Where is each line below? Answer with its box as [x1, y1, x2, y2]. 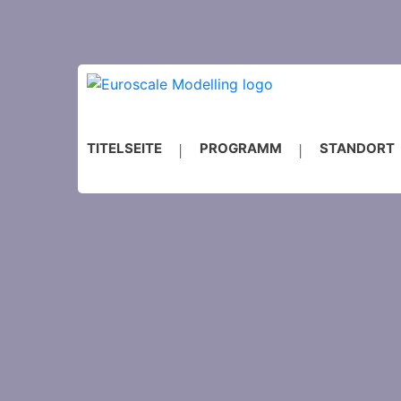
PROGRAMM [200, 140, 282, 157]
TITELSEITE [87, 140, 162, 157]
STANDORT [320, 140, 395, 157]
